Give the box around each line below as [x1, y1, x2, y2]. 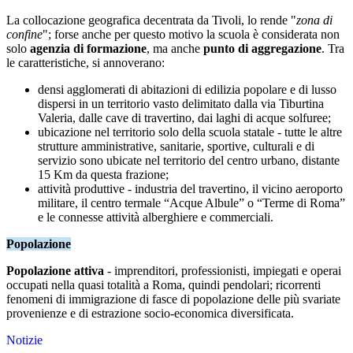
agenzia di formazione [30, 42, 147, 56]
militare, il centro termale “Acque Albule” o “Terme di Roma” [38, 196, 345, 210]
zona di [296, 13, 333, 28]
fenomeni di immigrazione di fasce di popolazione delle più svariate [6, 292, 340, 307]
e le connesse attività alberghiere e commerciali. [38, 210, 273, 225]
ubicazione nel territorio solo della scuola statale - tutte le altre [38, 125, 342, 139]
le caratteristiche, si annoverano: [6, 56, 165, 70]
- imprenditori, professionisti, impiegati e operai [107, 264, 341, 278]
